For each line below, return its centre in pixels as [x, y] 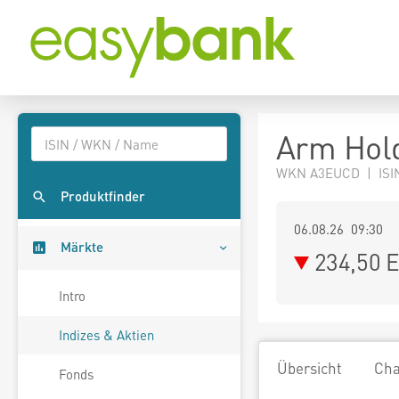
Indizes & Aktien [106, 335]
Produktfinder [103, 196]
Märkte [82, 247]
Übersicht [309, 368]
